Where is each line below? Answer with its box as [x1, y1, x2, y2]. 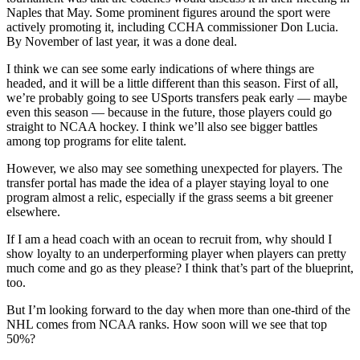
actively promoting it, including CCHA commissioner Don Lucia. [6, 20, 338, 35]
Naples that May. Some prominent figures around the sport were [6, 6, 330, 20]
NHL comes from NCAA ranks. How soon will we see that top [6, 317, 327, 332]
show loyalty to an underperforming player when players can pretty [6, 247, 346, 261]
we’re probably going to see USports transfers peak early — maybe [6, 91, 347, 105]
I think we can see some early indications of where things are [6, 62, 314, 76]
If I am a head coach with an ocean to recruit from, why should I [6, 232, 332, 247]
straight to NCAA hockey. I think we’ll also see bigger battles [6, 120, 317, 134]
